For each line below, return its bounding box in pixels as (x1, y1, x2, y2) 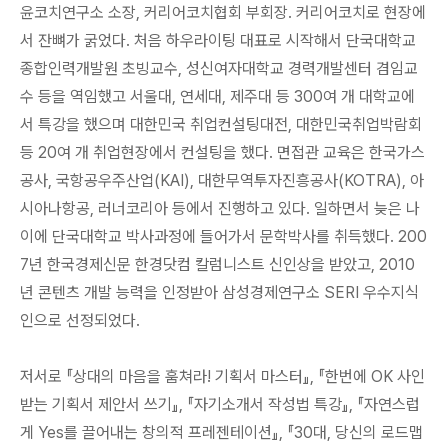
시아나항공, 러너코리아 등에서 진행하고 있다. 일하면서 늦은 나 (20, 199, 420, 218)
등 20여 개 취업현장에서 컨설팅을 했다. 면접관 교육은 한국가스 (20, 143, 425, 162)
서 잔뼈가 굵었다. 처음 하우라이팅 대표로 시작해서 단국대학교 (20, 31, 416, 50)
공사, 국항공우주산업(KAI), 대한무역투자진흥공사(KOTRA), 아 (20, 171, 424, 190)
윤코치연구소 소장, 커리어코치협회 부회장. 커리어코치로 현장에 (20, 3, 426, 22)
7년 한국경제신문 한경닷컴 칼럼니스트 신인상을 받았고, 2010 (20, 255, 415, 274)
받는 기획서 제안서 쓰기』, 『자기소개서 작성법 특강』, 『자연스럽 (20, 395, 420, 414)
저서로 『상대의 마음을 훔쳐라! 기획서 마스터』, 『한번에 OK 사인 (20, 367, 425, 386)
